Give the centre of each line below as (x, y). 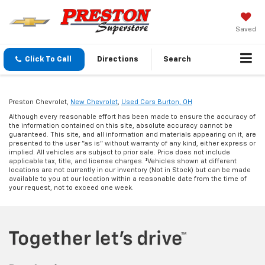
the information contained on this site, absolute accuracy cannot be (121, 126)
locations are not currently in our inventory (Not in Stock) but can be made (130, 170)
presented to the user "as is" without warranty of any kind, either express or (132, 144)
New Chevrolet (94, 102)
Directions (118, 60)
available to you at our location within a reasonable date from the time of (128, 179)
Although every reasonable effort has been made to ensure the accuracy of (132, 117)
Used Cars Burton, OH (157, 102)
